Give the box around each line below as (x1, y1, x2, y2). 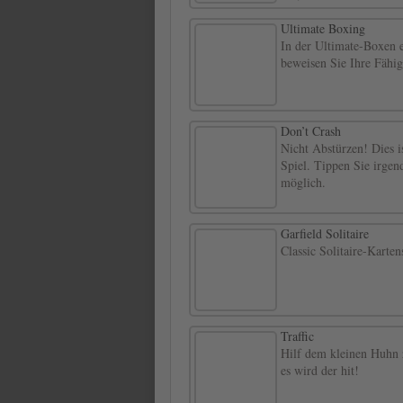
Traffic (281, 327, 314, 345)
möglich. (281, 174, 326, 192)
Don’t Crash (281, 122, 341, 140)
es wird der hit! (281, 362, 359, 380)
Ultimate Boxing (281, 20, 365, 38)
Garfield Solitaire (281, 225, 369, 243)
